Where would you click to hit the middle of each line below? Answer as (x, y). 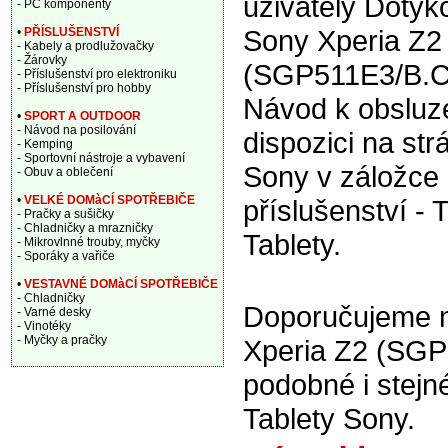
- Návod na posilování (76, 130)
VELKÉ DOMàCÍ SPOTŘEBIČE (109, 200)
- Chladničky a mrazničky (85, 228)
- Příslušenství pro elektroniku (97, 74)
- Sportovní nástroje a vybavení (101, 158)
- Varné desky (54, 312)
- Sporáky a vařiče (66, 256)
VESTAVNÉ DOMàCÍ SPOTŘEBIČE (121, 284)
